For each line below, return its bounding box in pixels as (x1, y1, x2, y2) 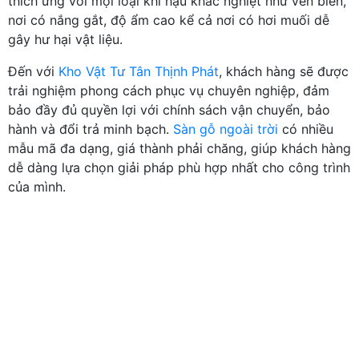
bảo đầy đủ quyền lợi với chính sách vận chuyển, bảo (8, 101, 330, 118)
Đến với (8, 63, 58, 79)
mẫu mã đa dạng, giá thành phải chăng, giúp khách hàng (8, 139, 351, 156)
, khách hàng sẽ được (219, 63, 349, 79)
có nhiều (278, 120, 333, 137)
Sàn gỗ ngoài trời (173, 120, 278, 137)
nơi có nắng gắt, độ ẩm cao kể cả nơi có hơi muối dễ (8, 11, 329, 28)
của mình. (8, 178, 66, 195)
